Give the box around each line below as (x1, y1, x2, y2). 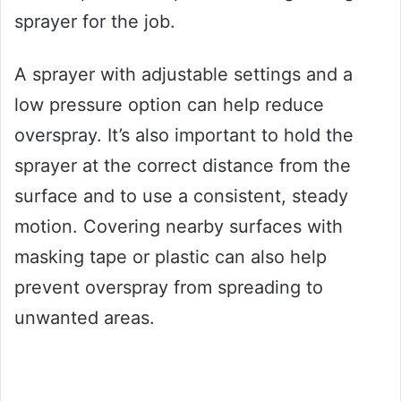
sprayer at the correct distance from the (14, 154, 351, 176)
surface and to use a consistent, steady (14, 184, 348, 207)
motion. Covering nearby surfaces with (14, 215, 343, 237)
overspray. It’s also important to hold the (14, 124, 354, 146)
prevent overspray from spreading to (14, 276, 323, 298)
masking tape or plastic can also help (14, 245, 327, 268)
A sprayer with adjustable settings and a (14, 63, 353, 85)
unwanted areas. (14, 306, 155, 328)
